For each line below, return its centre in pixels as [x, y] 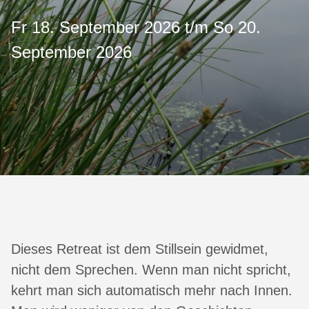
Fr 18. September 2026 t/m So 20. [136, 28]
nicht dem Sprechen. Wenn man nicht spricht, [151, 270]
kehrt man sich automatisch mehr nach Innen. [152, 291]
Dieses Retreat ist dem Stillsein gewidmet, [140, 249]
